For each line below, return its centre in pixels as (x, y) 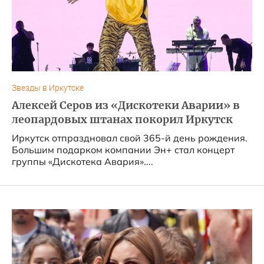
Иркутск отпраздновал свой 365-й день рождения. (130, 138)
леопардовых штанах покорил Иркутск (122, 120)
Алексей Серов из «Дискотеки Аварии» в (126, 105)
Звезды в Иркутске (48, 88)
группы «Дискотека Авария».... (82, 161)
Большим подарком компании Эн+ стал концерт (123, 150)
